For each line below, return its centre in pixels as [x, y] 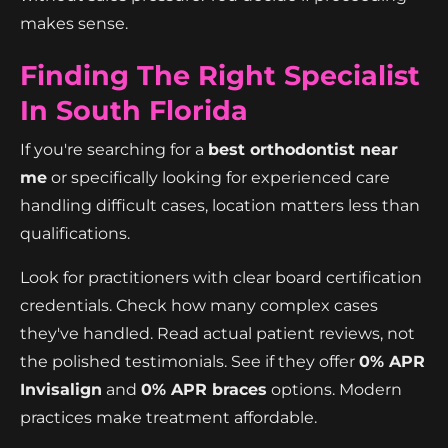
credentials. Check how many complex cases [199, 305]
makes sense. [74, 23]
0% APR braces [204, 389]
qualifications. [75, 233]
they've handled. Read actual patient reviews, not [217, 333]
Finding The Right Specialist [220, 75]
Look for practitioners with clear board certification [221, 277]
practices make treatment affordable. [168, 417]
